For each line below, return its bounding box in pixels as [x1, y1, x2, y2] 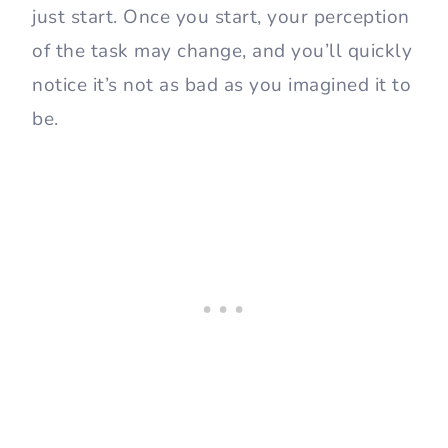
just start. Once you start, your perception [32, 3, 410, 30]
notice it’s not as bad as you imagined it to [32, 71, 411, 98]
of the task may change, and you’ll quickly [32, 37, 412, 64]
